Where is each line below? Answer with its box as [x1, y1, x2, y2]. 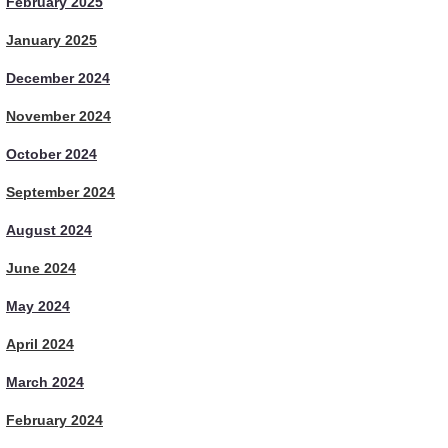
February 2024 [6, 412, 103, 428]
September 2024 [6, 184, 115, 200]
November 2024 [6, 108, 111, 124]
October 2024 [6, 146, 97, 162]
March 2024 [6, 374, 84, 390]
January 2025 [6, 32, 97, 48]
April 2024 [6, 336, 74, 352]
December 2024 [6, 70, 110, 86]
